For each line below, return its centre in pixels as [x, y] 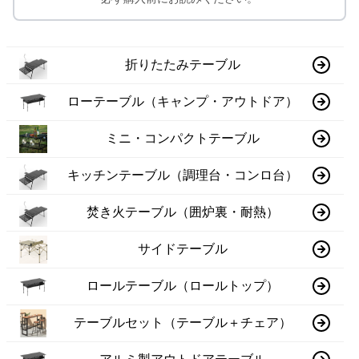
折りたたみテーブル [183, 65]
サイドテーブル [183, 249]
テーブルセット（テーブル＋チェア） [183, 323]
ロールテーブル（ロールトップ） [183, 286]
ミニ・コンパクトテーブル [183, 139]
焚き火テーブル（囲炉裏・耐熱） [183, 212]
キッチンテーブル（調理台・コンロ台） [183, 175]
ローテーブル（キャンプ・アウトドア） [183, 102]
